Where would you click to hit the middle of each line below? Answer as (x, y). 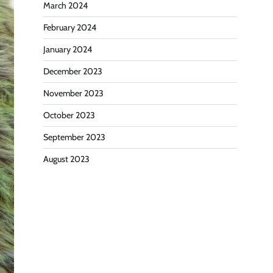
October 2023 (69, 115)
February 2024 (70, 28)
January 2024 (68, 50)
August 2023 (66, 159)
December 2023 (73, 72)
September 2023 (74, 137)
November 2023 (73, 94)
